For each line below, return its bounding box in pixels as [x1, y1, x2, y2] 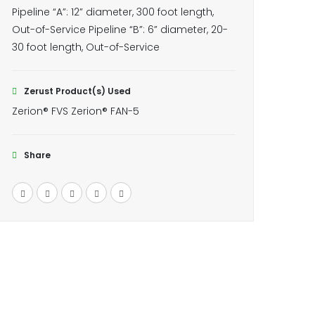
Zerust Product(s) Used [24, 85, 131, 97]
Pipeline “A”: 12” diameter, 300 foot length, [12, 5, 214, 19]
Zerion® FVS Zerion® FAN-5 [12, 104, 139, 118]
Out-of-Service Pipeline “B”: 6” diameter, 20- [12, 22, 228, 37]
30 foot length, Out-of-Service [12, 40, 160, 54]
